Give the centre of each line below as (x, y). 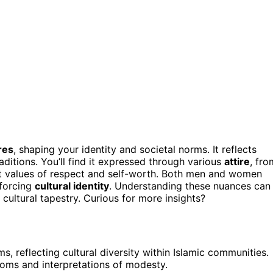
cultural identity (72, 186)
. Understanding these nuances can (190, 186)
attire (237, 161)
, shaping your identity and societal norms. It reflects (135, 149)
